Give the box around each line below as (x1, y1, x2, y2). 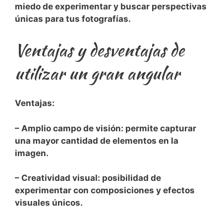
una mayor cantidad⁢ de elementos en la (15, 135, 178, 146)
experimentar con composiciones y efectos (15, 185, 195, 196)
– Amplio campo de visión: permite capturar (15, 123, 196, 133)
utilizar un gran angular (15, 60, 180, 85)
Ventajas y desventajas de (15, 37, 184, 62)
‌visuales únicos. (15, 198, 83, 208)
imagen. (15, 148, 49, 158)
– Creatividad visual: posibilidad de (15, 173, 161, 183)
